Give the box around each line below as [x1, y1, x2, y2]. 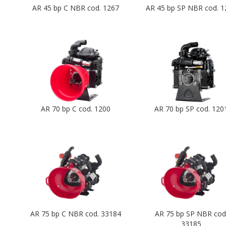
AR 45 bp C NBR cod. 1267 [32, 3, 120, 13]
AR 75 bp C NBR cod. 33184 [30, 208, 122, 218]
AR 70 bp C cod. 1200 [41, 103, 111, 114]
